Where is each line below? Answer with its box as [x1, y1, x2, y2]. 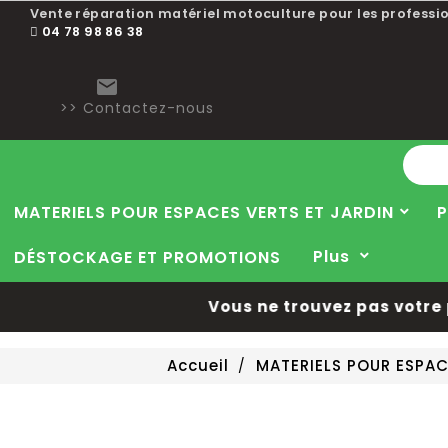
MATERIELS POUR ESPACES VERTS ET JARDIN [14, 201, 394, 224]
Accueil [166, 355, 229, 376]
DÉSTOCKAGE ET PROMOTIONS [14, 246, 281, 269]
